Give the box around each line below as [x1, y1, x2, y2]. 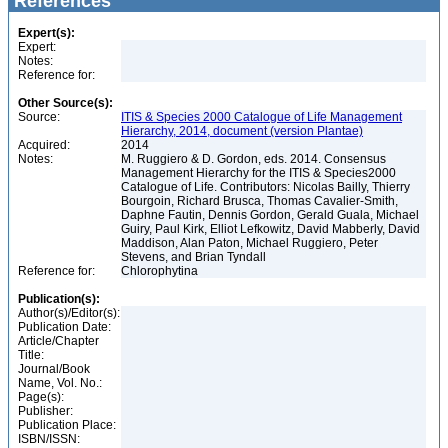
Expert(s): [18, 26, 75, 40]
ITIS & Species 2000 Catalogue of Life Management [121, 110, 402, 124]
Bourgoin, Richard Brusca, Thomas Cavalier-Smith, [121, 194, 398, 208]
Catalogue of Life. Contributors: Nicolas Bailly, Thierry [121, 180, 410, 194]
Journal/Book [18, 362, 90, 376]
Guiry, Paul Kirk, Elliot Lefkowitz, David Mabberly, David [121, 222, 420, 236]
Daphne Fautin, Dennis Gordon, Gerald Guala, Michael [121, 208, 419, 222]
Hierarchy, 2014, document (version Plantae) [121, 124, 363, 138]
